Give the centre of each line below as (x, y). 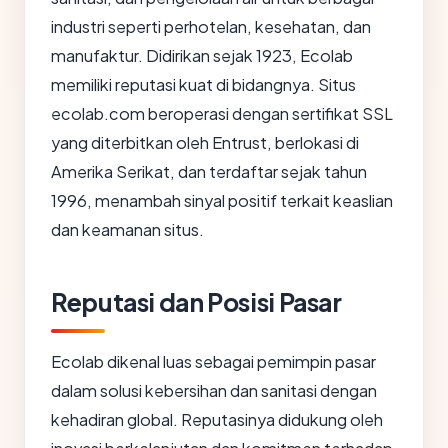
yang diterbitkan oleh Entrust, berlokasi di (205, 143)
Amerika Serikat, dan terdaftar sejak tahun (209, 172)
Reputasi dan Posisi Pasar (196, 302)
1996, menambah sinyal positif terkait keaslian (222, 201)
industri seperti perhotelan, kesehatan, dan (211, 27)
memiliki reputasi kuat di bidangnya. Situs (203, 85)
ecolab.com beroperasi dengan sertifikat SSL (222, 114)
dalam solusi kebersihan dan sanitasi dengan (214, 391)
